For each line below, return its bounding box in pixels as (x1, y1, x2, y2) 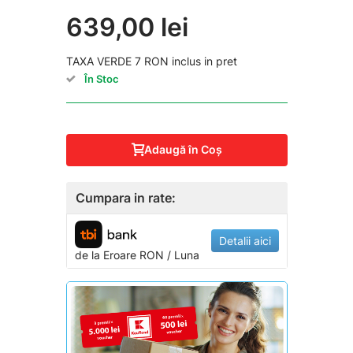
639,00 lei (65, 11, 188, 43)
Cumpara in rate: (75, 189, 176, 206)
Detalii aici (218, 234, 271, 248)
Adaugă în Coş (144, 143, 222, 157)
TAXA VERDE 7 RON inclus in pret (65, 54, 237, 68)
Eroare (102, 247, 136, 262)
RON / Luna (136, 247, 199, 262)
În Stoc (84, 72, 119, 85)
